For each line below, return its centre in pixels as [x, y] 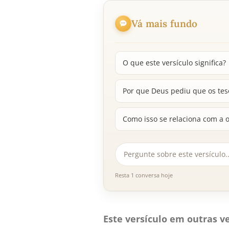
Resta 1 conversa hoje [144, 175]
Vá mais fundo [165, 23]
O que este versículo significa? [174, 63]
